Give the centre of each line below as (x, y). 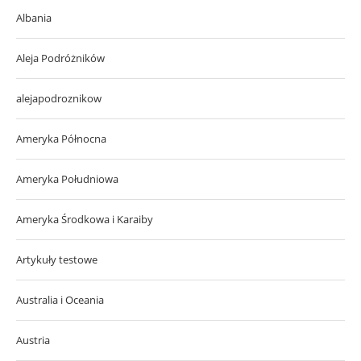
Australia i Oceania (60, 299)
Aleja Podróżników (60, 58)
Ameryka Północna (61, 138)
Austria (33, 340)
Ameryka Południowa (67, 178)
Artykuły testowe (57, 259)
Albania (34, 17)
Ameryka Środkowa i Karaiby (85, 219)
